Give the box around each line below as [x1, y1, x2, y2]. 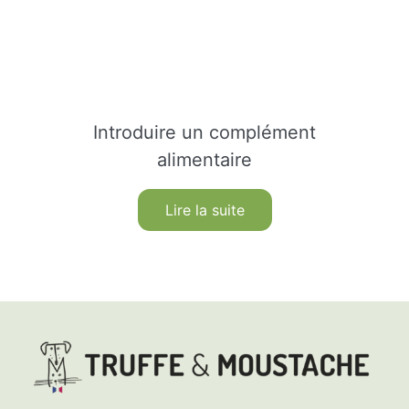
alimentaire [157, 148, 252, 171]
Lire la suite [164, 200, 245, 219]
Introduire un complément [93, 121, 316, 143]
